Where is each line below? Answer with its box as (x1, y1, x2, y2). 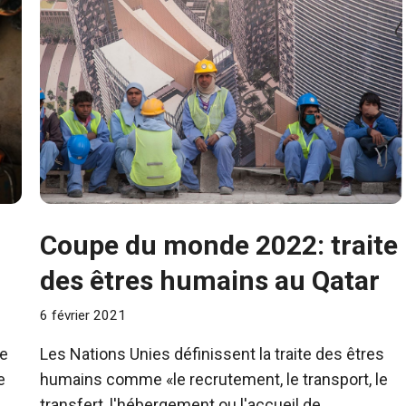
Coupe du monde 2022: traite (40, 228, 398, 261)
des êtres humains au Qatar (40, 264, 380, 296)
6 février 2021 (40, 306, 126, 324)
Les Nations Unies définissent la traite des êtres (40, 343, 384, 363)
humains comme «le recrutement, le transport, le (40, 369, 388, 389)
